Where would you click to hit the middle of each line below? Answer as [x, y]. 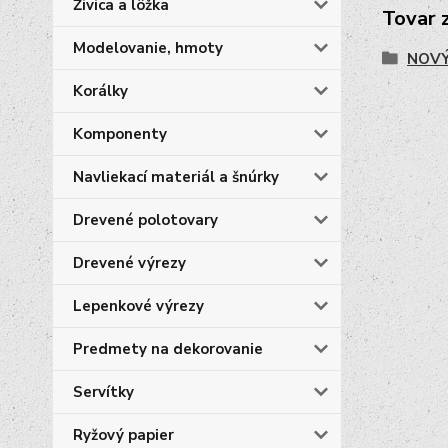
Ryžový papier [123, 435]
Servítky [103, 392]
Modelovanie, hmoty [148, 48]
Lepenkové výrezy [138, 306]
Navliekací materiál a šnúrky [176, 177]
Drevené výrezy [129, 263]
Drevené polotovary [145, 220]
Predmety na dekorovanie [168, 349]
